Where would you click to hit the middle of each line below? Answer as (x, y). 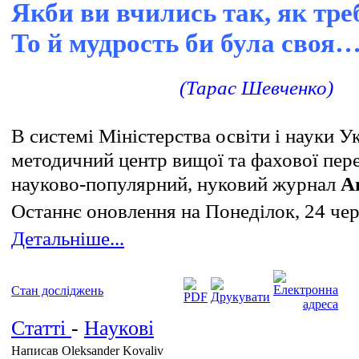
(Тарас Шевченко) (254, 87)
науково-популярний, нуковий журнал (173, 184)
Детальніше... (68, 238)
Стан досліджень (57, 290)
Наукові (119, 328)
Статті (41, 328)
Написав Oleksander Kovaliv (89, 351)
